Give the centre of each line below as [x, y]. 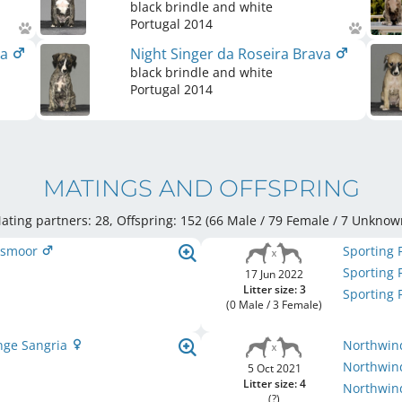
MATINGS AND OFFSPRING [201, 188]
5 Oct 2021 [274, 368]
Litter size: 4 [274, 384]
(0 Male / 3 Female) [275, 305]
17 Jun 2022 [275, 274]
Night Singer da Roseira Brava [232, 54]
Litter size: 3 [274, 289]
